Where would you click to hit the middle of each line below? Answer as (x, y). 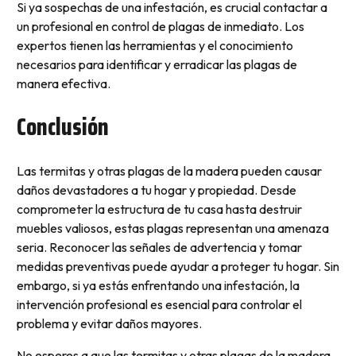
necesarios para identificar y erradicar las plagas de (157, 64)
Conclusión (62, 126)
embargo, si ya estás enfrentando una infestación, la (158, 285)
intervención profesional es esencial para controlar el (159, 304)
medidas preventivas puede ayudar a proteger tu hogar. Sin (178, 266)
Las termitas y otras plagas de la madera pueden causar (169, 170)
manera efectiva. (63, 83)
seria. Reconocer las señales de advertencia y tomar (159, 247)
